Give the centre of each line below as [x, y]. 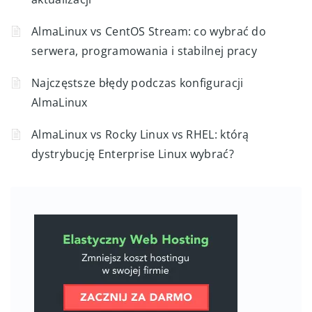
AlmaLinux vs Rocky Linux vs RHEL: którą [140, 134]
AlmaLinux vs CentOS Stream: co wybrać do [149, 31]
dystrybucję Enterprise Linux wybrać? [133, 154]
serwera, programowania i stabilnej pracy [144, 50]
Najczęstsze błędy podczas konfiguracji [138, 83]
